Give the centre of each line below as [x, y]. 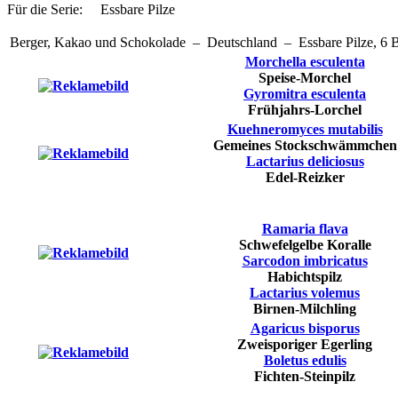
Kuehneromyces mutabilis [305, 130]
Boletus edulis [305, 361]
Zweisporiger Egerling [305, 345]
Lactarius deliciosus [305, 162]
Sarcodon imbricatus [305, 261]
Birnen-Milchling [305, 309]
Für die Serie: [52, 10]
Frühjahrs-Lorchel [305, 110]
